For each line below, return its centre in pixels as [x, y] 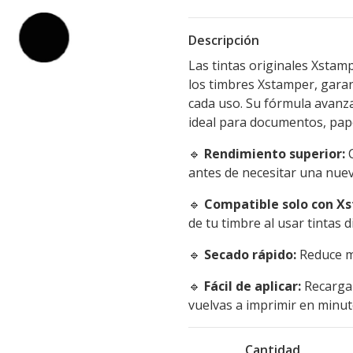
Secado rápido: [250, 255]
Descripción [224, 40]
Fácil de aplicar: [253, 286]
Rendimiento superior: [275, 154]
